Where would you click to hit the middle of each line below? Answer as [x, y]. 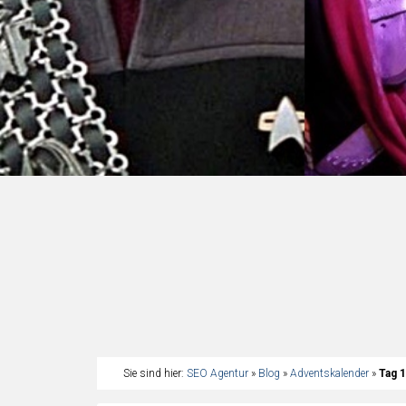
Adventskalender [329, 373]
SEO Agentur [217, 373]
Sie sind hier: [155, 373]
